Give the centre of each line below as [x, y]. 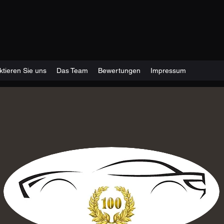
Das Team [72, 70]
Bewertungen [119, 70]
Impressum [168, 70]
